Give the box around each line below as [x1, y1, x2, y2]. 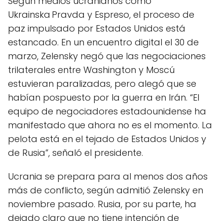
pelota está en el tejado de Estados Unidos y [8, 133, 206, 145]
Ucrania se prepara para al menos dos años [8, 170, 208, 183]
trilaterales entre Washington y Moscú [8, 64, 175, 76]
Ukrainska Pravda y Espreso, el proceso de [8, 8, 194, 21]
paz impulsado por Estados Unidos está [8, 22, 185, 35]
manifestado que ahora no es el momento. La [8, 119, 212, 131]
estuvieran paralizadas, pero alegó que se [8, 77, 196, 90]
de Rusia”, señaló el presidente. [8, 147, 143, 159]
